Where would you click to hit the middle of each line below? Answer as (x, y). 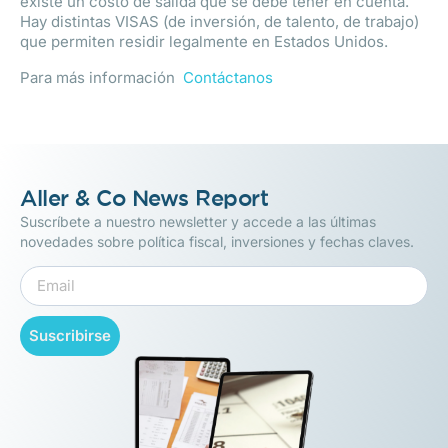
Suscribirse (70, 336)
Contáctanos (228, 77)
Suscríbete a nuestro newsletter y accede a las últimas (198, 221)
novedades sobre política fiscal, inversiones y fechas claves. (217, 241)
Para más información (101, 77)
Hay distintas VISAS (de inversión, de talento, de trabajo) (219, 21)
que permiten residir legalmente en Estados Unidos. (204, 41)
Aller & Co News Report (144, 198)
